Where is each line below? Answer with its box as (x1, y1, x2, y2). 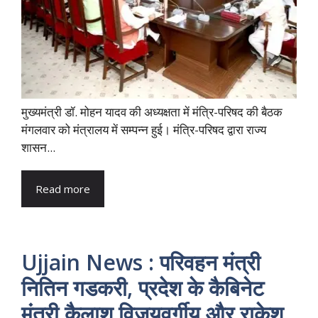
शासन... (21, 139, 55, 156)
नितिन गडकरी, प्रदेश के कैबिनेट (21, 273, 264, 303)
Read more (35, 182, 90, 197)
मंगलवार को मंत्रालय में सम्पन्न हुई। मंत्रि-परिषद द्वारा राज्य (21, 121, 266, 138)
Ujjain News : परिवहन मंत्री (21, 248, 261, 278)
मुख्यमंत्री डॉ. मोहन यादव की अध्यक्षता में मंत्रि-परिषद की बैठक (21, 104, 283, 121)
